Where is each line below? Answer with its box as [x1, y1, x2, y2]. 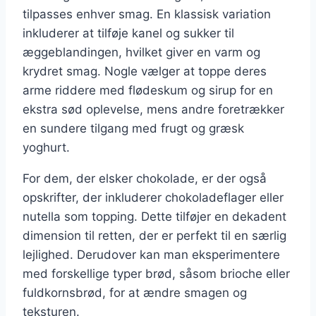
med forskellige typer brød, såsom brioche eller [23, 266, 290, 281]
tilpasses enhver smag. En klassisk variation [23, 6, 271, 21]
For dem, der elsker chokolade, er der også [23, 171, 267, 186]
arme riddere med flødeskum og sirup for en [23, 83, 273, 97]
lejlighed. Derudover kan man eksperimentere [23, 247, 280, 262]
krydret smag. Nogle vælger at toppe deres [23, 63, 267, 78]
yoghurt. [23, 140, 70, 154]
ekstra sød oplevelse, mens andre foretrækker [23, 102, 284, 116]
